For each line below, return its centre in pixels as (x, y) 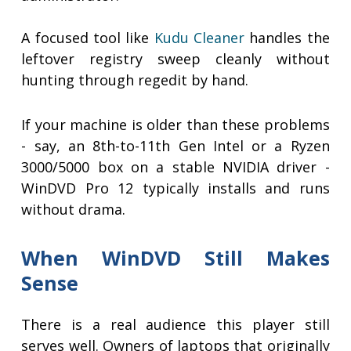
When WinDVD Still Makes (175, 258)
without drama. (74, 210)
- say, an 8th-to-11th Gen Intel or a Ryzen (175, 146)
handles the (287, 38)
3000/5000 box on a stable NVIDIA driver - (175, 167)
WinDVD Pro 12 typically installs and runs (175, 188)
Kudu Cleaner (199, 38)
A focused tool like (88, 38)
